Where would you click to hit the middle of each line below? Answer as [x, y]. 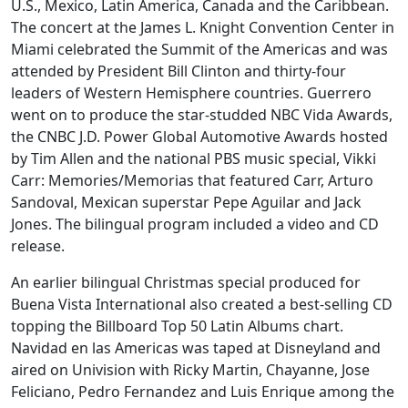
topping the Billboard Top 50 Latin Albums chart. [177, 326]
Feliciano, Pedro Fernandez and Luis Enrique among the [203, 392]
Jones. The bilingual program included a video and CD [195, 224]
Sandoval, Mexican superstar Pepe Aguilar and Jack [186, 203]
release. [38, 246]
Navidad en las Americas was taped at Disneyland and [196, 348]
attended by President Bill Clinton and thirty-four [178, 71]
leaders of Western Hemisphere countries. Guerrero [191, 93]
